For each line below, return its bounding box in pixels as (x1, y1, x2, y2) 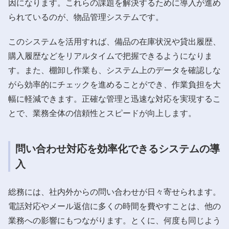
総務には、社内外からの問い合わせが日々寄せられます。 (8, 187, 221, 196)
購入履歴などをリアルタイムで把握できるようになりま (8, 51, 213, 60)
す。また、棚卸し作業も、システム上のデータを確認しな (8, 65, 221, 75)
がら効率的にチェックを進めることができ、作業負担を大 (8, 80, 221, 89)
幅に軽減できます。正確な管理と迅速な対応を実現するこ (8, 94, 221, 103)
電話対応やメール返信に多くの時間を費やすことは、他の (8, 201, 221, 211)
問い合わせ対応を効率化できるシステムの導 (15, 143, 220, 154)
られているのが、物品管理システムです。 (8, 12, 164, 21)
